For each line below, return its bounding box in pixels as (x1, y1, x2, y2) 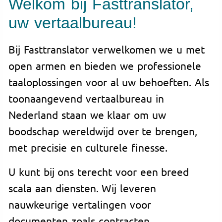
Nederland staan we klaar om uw (8, 108, 166, 121)
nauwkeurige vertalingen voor (8, 197, 151, 211)
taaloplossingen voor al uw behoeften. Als (8, 75, 209, 88)
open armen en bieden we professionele (8, 58, 201, 72)
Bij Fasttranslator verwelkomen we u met (8, 42, 205, 55)
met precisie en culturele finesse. (8, 140, 168, 154)
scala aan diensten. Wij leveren (8, 181, 157, 194)
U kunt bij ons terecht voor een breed (8, 165, 189, 178)
